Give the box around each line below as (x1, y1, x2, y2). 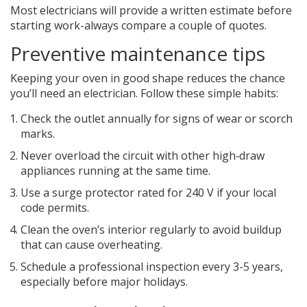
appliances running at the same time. (21, 163, 210, 179)
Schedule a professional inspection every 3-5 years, (21, 259, 283, 275)
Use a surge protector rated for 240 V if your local (21, 185, 276, 201)
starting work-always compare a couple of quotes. (10, 18, 267, 34)
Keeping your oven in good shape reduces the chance (10, 71, 285, 86)
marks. (21, 126, 55, 142)
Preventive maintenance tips (10, 40, 265, 67)
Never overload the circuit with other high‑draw (21, 148, 265, 164)
